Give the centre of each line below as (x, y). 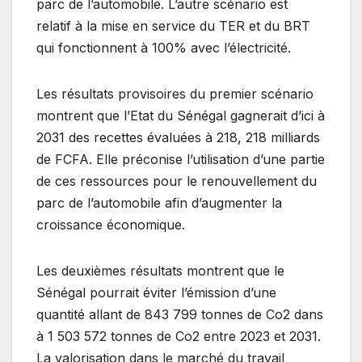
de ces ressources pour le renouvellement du (177, 181)
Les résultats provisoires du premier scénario (175, 94)
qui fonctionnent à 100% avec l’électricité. (164, 48)
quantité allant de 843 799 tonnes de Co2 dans (180, 315)
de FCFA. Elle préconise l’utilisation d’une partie (181, 160)
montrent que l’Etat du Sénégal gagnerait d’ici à (181, 116)
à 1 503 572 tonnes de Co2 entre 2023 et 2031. (179, 337)
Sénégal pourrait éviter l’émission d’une (156, 293)
